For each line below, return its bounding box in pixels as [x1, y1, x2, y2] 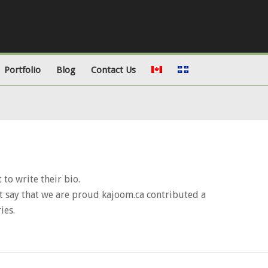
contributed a [144, 188, 206, 200]
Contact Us [91, 65, 136, 75]
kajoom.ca [102, 188, 144, 200]
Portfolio [4, 65, 41, 75]
